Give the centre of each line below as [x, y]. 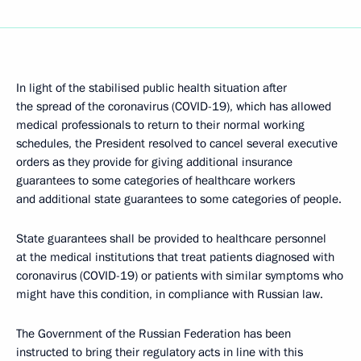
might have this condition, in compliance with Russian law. [170, 294]
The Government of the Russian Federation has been [154, 334]
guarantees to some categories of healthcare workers [156, 180]
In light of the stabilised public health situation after [151, 88]
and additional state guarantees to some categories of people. [179, 199]
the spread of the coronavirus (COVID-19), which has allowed [174, 106]
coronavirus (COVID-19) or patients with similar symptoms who [180, 276]
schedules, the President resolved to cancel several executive [177, 143]
